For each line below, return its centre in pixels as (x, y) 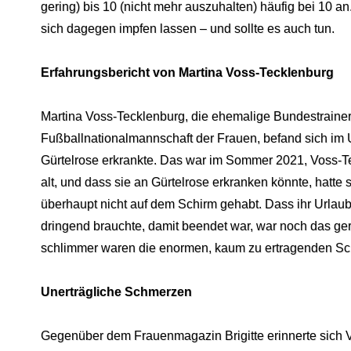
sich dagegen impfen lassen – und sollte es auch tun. (187, 28)
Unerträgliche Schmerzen (116, 291)
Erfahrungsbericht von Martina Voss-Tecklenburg (187, 72)
